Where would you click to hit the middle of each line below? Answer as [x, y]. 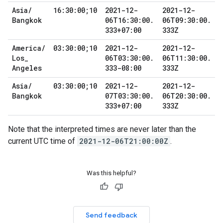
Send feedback [111, 215]
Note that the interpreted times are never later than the [102, 129]
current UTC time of [43, 141]
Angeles [27, 68]
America [27, 48]
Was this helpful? [111, 173]
